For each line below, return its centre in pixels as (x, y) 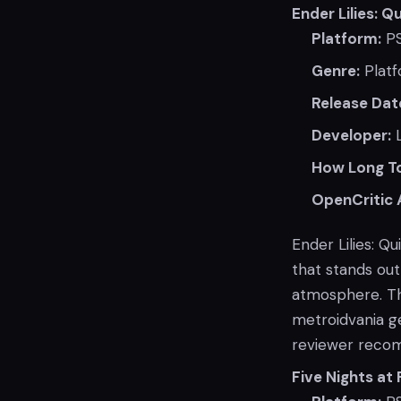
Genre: (336, 71)
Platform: (346, 38)
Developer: (351, 135)
